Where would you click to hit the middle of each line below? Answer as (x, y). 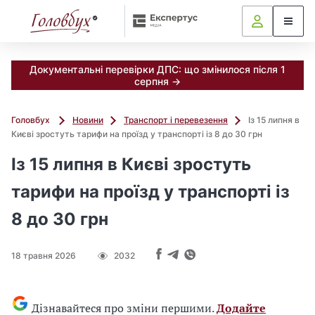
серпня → (157, 81)
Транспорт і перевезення (176, 120)
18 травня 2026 (44, 256)
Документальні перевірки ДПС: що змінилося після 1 (157, 69)
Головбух (32, 120)
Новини (88, 120)
